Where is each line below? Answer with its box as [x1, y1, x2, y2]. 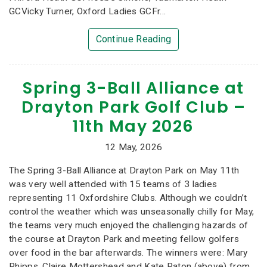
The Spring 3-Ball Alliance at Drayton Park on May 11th [9, 164, 240, 176]
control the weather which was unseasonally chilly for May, [9, 206, 254, 217]
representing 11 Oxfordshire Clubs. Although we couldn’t [9, 192, 247, 203]
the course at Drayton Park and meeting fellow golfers [9, 233, 239, 244]
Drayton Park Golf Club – [21, 96, 246, 119]
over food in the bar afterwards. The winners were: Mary [9, 247, 248, 258]
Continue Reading [95, 33, 172, 45]
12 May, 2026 [104, 142, 163, 153]
